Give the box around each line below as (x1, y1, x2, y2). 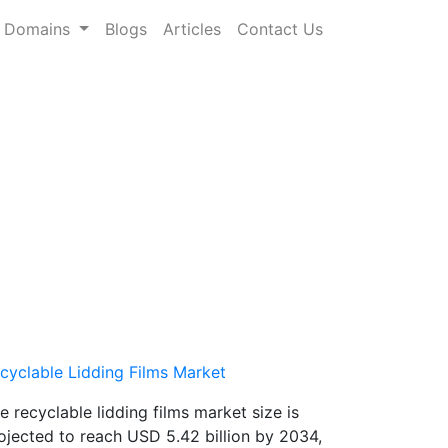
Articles (163, 18, 221, 39)
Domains (4, 18, 76, 39)
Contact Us (237, 18, 323, 39)
